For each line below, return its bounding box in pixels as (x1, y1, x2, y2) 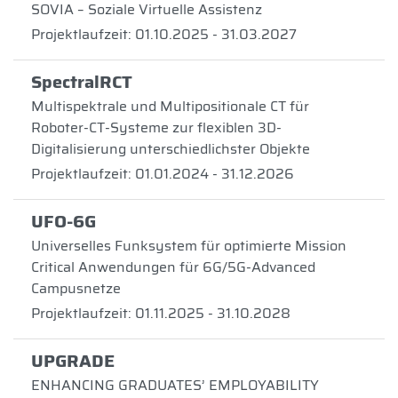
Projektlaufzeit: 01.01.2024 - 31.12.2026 (31, 163, 294, 185)
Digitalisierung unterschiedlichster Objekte (31, 138, 310, 160)
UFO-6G (31, 207, 96, 235)
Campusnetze (31, 277, 121, 299)
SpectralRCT (31, 68, 132, 96)
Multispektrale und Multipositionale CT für (31, 95, 309, 117)
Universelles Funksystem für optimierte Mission (31, 235, 346, 257)
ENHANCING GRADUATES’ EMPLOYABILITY (31, 374, 319, 396)
